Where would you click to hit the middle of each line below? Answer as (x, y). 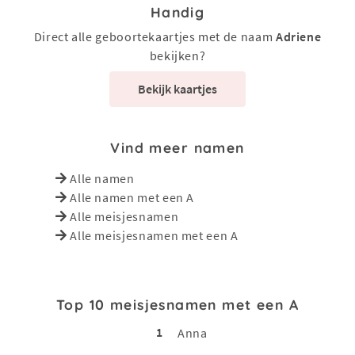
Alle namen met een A (132, 197)
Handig (177, 11)
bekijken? (177, 55)
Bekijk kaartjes (177, 89)
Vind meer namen (177, 147)
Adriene (298, 36)
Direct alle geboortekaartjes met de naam (155, 36)
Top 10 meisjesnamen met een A (177, 304)
